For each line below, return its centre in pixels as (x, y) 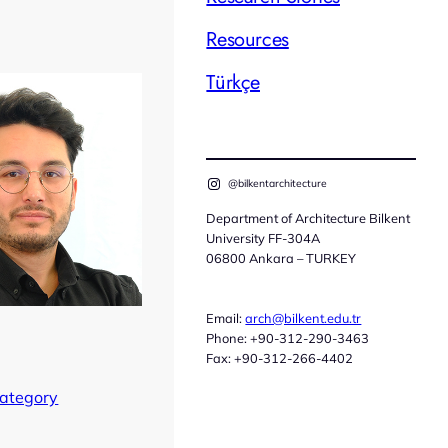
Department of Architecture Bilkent (308, 218)
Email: (226, 318)
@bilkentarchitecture (277, 184)
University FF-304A (263, 238)
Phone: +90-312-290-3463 (288, 338)
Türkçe (233, 83)
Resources (247, 40)
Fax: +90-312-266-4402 (280, 358)
